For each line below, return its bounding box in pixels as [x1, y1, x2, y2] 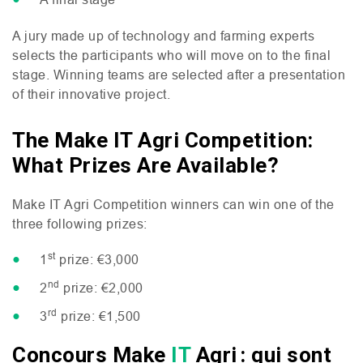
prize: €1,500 [57, 309, 141, 323]
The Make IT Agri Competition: [12, 128, 314, 152]
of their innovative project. [12, 87, 170, 101]
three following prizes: [12, 216, 147, 231]
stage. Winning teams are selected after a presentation [12, 67, 345, 82]
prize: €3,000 [55, 252, 139, 267]
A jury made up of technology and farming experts [12, 28, 314, 43]
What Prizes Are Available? [12, 153, 279, 177]
